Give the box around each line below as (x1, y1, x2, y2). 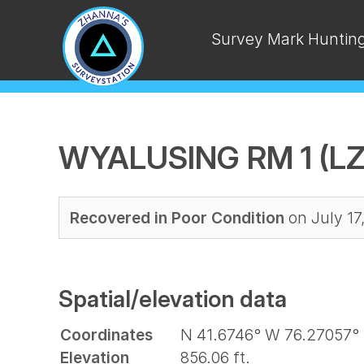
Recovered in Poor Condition (69, 208, 284, 228)
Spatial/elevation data (58, 284, 287, 313)
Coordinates (60, 325, 153, 345)
